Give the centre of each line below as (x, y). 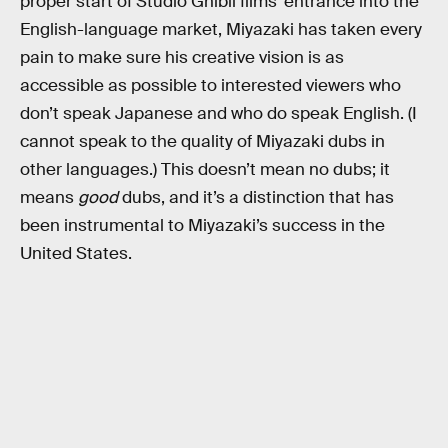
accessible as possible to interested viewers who (210, 85)
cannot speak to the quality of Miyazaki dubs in (202, 141)
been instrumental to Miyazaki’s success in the (202, 225)
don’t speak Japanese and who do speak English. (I (218, 113)
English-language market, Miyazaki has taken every (221, 29)
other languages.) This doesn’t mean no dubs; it (205, 169)
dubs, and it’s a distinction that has (256, 197)
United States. (76, 253)
